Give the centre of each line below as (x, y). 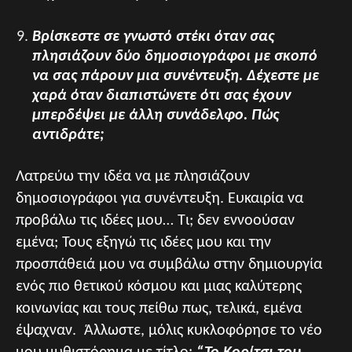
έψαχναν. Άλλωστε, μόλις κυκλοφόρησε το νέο (169, 331)
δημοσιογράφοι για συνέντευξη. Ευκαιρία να (159, 199)
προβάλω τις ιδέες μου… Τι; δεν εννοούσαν (155, 221)
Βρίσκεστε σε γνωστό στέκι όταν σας (153, 37)
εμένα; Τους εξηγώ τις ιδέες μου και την (143, 243)
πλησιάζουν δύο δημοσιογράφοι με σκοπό (175, 57)
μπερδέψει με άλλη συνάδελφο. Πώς (156, 116)
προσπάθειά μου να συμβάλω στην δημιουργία (169, 265)
